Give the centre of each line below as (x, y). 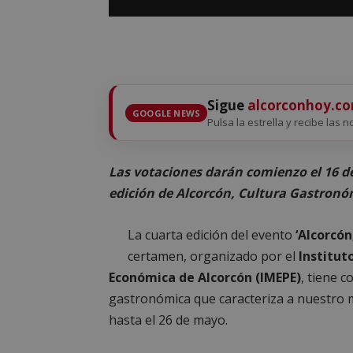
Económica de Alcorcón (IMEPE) (205, 277)
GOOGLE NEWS (167, 113)
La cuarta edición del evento (210, 235)
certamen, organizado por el (213, 256)
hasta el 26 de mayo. (168, 320)
